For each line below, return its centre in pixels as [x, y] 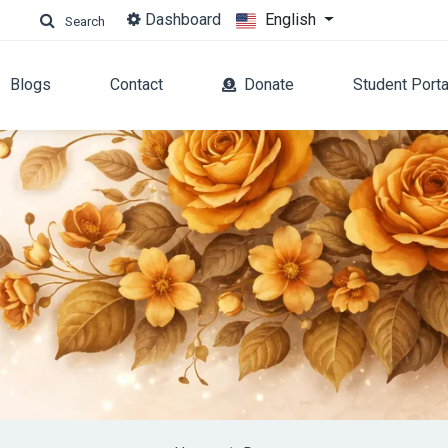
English [293, 20]
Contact [136, 84]
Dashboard [181, 19]
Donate [268, 84]
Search [84, 21]
